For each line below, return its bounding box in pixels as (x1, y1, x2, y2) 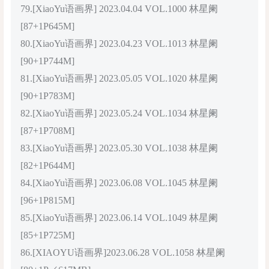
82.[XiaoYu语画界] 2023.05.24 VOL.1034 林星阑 (20, 107, 218, 118)
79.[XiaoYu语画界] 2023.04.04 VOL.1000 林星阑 (20, 3, 218, 14)
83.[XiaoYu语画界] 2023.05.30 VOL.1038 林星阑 (20, 142, 218, 153)
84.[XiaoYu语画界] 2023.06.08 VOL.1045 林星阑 (20, 177, 218, 188)
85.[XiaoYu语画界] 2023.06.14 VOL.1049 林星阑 (20, 212, 218, 223)
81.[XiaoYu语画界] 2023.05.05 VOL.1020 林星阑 (20, 73, 218, 83)
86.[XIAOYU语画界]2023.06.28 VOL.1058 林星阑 (20, 247, 225, 258)
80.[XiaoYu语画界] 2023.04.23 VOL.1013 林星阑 (20, 38, 218, 49)
